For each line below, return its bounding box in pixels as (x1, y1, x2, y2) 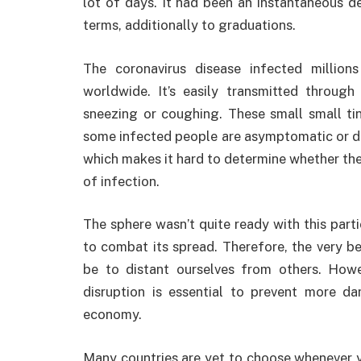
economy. (83, 306, 142, 323)
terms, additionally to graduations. (83, 16, 296, 33)
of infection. (83, 172, 160, 189)
